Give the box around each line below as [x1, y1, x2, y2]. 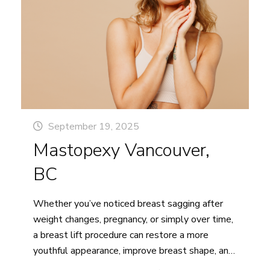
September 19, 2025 [48, 120, 139, 134]
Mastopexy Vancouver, [33, 138, 210, 163]
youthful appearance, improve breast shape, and [33, 244, 234, 258]
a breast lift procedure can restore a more [33, 228, 209, 242]
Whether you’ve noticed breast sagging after [33, 197, 223, 211]
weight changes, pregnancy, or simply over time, [33, 213, 233, 227]
